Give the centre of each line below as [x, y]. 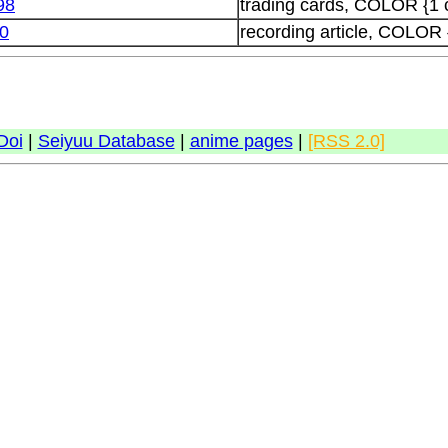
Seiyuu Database [106, 141]
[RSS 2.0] [346, 141]
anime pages [241, 141]
